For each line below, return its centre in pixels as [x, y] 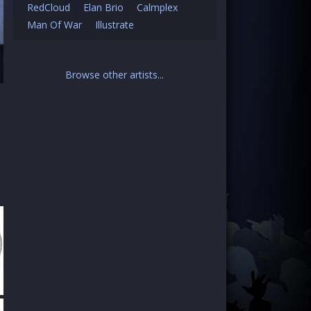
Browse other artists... [115, 75]
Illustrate [114, 25]
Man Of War [54, 25]
